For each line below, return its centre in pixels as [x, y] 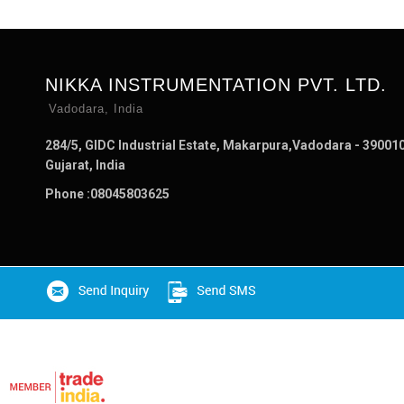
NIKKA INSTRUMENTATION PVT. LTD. [216, 85]
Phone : [68, 194]
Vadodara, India [96, 109]
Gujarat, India [85, 165]
